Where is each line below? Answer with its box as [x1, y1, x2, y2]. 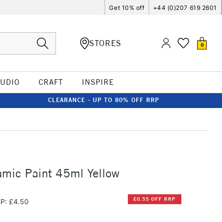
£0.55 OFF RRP [133, 196, 176, 203]
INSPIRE [81, 77, 114, 87]
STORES [89, 38, 121, 48]
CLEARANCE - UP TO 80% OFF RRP [48, 96, 159, 104]
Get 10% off [109, 3, 145, 11]
